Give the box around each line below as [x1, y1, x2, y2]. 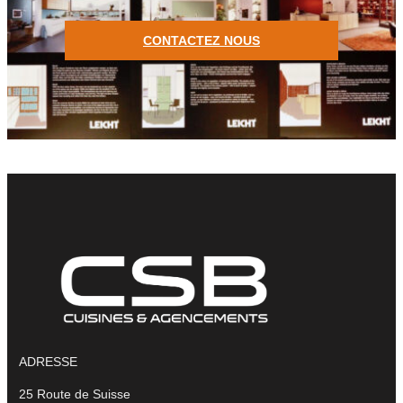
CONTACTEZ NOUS [143, 32, 260, 48]
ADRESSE [19, 354, 77, 369]
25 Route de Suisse [19, 386, 130, 401]
